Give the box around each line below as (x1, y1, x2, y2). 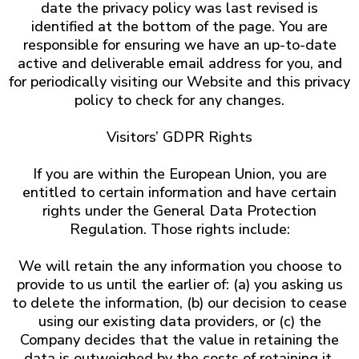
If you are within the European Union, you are (32, 164, 327, 184)
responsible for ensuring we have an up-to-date (22, 35, 337, 54)
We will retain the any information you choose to (18, 256, 341, 276)
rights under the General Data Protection (42, 201, 317, 220)
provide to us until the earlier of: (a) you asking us (16, 275, 343, 294)
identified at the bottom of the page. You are (31, 17, 328, 36)
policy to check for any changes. (75, 91, 284, 110)
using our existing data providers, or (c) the (38, 312, 321, 331)
